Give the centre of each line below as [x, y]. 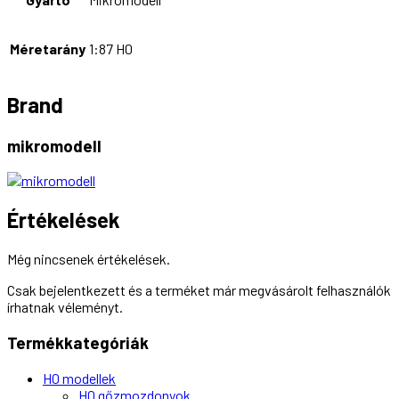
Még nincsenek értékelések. [89, 259]
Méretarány [48, 48]
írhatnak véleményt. [65, 307]
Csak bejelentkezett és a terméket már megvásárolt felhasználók [199, 290]
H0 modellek [79, 378]
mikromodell [54, 145]
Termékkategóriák [78, 342]
